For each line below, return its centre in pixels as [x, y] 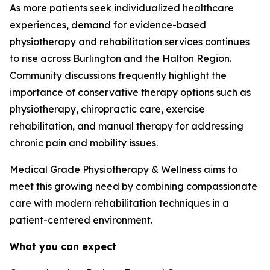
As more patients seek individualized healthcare [122, 8]
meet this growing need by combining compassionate [133, 186]
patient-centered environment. [81, 220]
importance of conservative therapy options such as [130, 92]
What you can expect [63, 246]
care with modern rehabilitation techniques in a [119, 203]
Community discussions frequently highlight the [118, 75]
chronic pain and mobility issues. [84, 143]
